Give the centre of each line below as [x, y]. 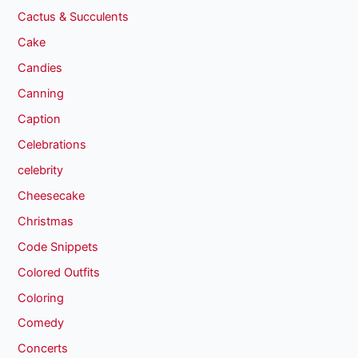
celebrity [41, 170]
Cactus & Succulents [74, 17]
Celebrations [52, 144]
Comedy [41, 323]
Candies [40, 68]
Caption [40, 119]
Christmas [46, 221]
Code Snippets [58, 247]
